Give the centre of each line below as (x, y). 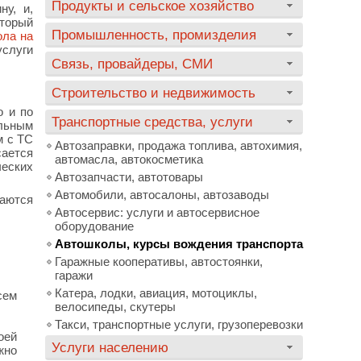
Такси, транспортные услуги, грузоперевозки (179, 324)
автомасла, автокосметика (129, 159)
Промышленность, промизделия (154, 35)
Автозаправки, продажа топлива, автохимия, (178, 145)
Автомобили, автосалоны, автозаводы (162, 195)
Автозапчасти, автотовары (129, 177)
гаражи (74, 275)
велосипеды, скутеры (115, 307)
